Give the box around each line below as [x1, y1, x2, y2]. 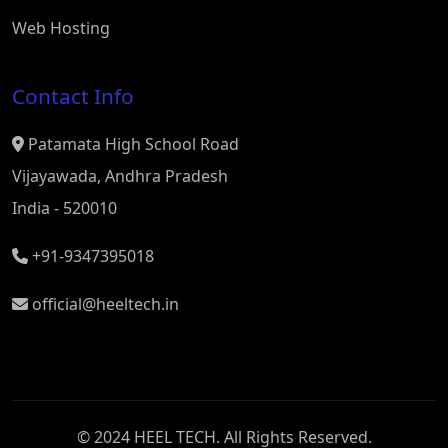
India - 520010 [12, 197, 117, 219]
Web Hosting [12, 17, 110, 39]
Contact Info [12, 82, 134, 110]
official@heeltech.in [28, 293, 179, 315]
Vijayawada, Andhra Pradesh [12, 165, 228, 187]
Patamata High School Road [24, 133, 239, 155]
